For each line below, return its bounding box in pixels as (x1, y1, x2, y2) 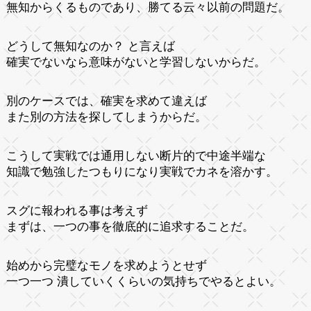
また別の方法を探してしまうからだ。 (6, 110, 207, 124)
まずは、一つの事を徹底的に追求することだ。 (6, 219, 254, 233)
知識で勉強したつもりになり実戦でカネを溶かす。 (6, 165, 278, 178)
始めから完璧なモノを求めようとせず (6, 258, 207, 272)
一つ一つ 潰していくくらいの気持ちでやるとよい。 (6, 274, 281, 288)
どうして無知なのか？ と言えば (6, 39, 175, 53)
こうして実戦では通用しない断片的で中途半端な (6, 149, 266, 162)
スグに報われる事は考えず (6, 203, 148, 217)
